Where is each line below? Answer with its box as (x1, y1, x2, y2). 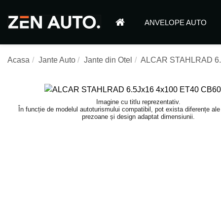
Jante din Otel (84, 56, 133, 64)
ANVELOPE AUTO (145, 18, 207, 27)
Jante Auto (38, 56, 75, 64)
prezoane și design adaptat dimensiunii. (81, 113, 195, 120)
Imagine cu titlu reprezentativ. (96, 98, 181, 106)
